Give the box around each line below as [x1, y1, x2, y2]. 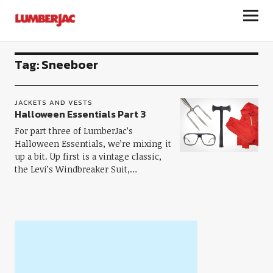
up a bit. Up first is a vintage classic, [14, 151, 161, 162]
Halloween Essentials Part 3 [14, 107, 146, 121]
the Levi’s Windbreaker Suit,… [14, 163, 137, 175]
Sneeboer [41, 55, 98, 74]
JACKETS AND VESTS [14, 97, 93, 107]
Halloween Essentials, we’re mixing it [14, 138, 171, 149]
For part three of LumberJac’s [14, 125, 133, 136]
